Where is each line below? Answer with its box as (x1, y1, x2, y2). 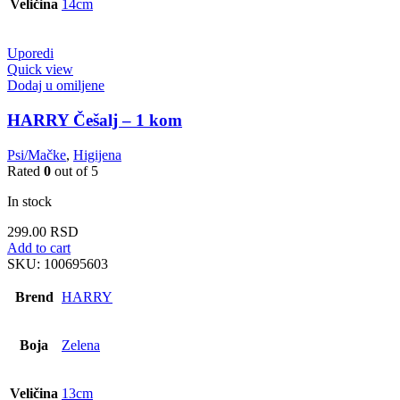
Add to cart (7, 239, 71, 255)
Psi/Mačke (7, 146, 66, 162)
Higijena (73, 146, 121, 162)
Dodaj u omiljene (7, 78, 104, 94)
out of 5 (51, 162, 98, 179)
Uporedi (7, 46, 54, 62)
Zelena (62, 337, 100, 353)
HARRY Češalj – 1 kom (7, 110, 182, 129)
